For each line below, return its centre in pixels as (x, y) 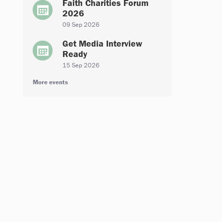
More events (50, 82)
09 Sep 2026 (81, 25)
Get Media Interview (102, 43)
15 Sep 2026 (81, 65)
